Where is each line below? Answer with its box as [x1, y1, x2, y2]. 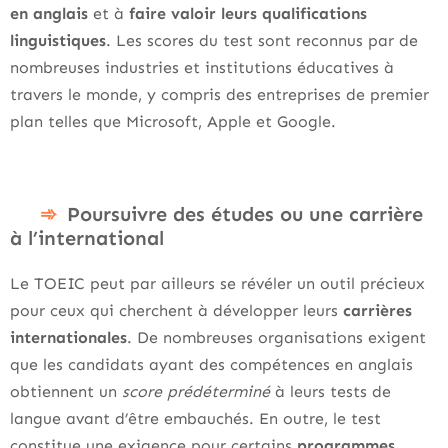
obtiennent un [10, 382, 122, 401]
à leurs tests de [270, 382, 391, 401]
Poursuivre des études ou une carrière [67, 202, 423, 226]
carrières [343, 301, 412, 320]
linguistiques [10, 31, 106, 50]
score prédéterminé [122, 382, 270, 401]
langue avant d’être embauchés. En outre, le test [10, 409, 381, 428]
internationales [10, 328, 127, 347]
